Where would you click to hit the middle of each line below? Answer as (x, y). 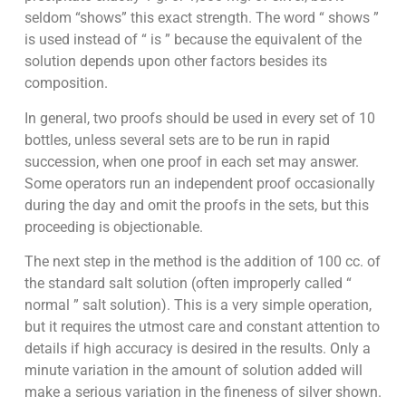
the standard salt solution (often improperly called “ (188, 283)
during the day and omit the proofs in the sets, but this (196, 205)
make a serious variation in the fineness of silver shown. (203, 391)
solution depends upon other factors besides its (175, 62)
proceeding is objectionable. (113, 227)
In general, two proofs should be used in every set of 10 (199, 118)
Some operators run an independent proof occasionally (199, 183)
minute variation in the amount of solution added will (193, 370)
